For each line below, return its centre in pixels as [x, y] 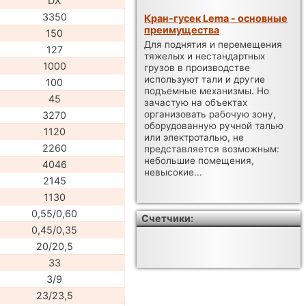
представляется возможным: [212, 149]
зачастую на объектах [196, 103]
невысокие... [173, 172]
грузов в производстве [197, 68]
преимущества [182, 29]
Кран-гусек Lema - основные [216, 18]
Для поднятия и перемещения [213, 45]
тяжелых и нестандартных [205, 56]
